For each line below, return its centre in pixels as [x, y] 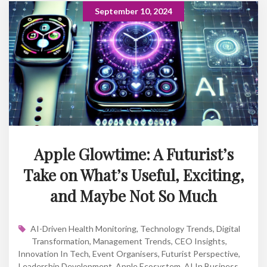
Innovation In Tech [53, 253]
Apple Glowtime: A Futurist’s [133, 154]
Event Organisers [125, 253]
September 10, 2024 [133, 11]
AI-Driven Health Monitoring [83, 228]
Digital [228, 228]
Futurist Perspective [200, 253]
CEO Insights [200, 241]
